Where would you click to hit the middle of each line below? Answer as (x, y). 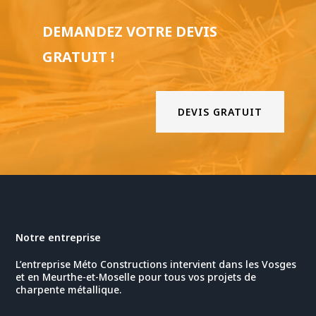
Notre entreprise (59, 237)
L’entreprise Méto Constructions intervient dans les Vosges (156, 264)
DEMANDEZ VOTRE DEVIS (129, 31)
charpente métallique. (69, 289)
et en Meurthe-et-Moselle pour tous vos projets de (136, 276)
